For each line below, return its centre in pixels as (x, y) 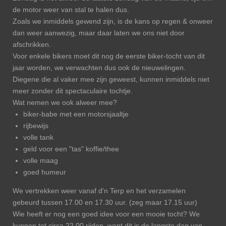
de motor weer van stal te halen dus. (71, 10)
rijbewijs (36, 126)
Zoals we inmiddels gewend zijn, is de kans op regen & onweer (113, 21)
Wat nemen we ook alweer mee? (65, 102)
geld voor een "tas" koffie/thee (71, 149)
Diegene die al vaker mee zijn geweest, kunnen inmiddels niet (111, 79)
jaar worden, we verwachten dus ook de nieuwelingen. (99, 68)
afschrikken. (32, 44)
